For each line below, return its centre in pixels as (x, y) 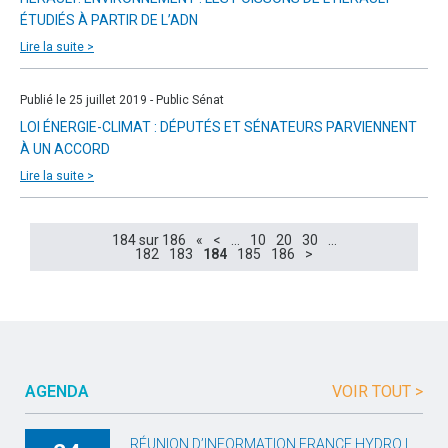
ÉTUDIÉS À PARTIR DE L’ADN (109, 20)
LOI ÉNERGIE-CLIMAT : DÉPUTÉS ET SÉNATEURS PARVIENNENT (218, 127)
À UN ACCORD (65, 149)
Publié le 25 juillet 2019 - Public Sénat (122, 100)
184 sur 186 (148, 240)
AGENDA (57, 391)
